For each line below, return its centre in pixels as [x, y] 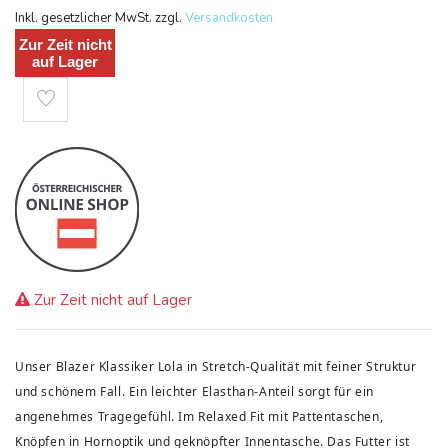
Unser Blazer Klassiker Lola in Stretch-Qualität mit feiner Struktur [216, 366]
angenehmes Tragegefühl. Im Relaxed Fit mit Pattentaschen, [199, 416]
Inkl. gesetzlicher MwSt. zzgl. [100, 18]
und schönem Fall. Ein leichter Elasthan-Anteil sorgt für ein [195, 391]
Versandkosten [229, 18]
